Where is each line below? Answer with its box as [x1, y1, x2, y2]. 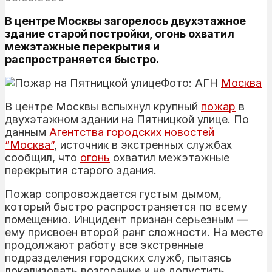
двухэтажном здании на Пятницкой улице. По [5, 112, 249, 126]
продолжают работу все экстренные [5, 238, 203, 251]
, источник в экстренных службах [54, 138, 232, 151]
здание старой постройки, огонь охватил [5, 27, 234, 40]
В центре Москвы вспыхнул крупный [5, 100, 201, 113]
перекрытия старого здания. [5, 163, 157, 177]
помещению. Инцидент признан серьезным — [5, 212, 248, 226]
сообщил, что [5, 151, 80, 164]
